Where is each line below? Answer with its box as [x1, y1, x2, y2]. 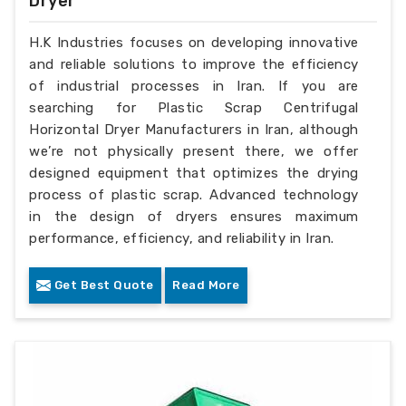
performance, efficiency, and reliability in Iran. [29, 229, 334, 246]
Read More [172, 277, 240, 292]
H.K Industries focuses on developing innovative [29, 34, 359, 51]
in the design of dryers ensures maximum [29, 208, 359, 225]
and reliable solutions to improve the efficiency [29, 55, 359, 72]
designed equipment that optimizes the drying [29, 164, 359, 181]
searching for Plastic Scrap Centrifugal [29, 99, 359, 116]
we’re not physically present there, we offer [29, 142, 359, 159]
